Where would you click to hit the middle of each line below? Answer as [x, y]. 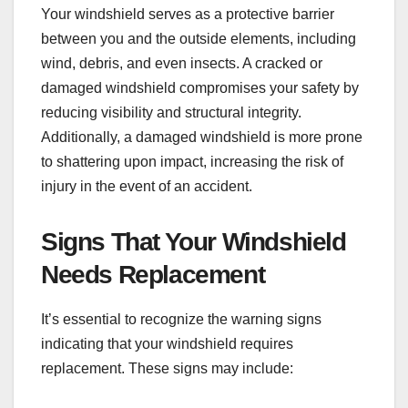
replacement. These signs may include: [167, 369]
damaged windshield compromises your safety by [200, 87]
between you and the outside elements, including [199, 38]
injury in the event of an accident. [147, 186]
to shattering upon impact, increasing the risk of [192, 161]
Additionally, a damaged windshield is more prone [202, 137]
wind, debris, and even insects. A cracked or [182, 63]
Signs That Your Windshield [194, 241]
